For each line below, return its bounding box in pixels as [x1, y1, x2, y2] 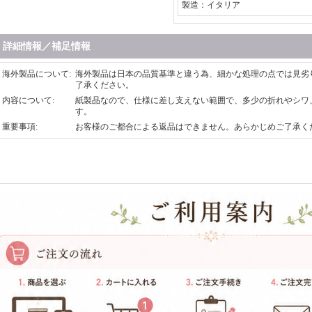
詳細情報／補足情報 [3, 41, 91, 52]
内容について [2, 95, 52, 105]
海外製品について [2, 69, 69, 79]
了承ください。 [75, 80, 134, 90]
